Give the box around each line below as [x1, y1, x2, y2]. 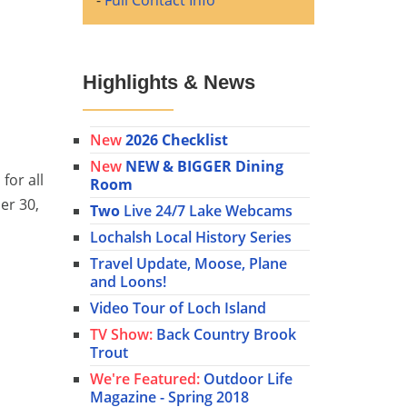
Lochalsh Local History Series [90, 227, 292, 248]
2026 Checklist [125, 130, 228, 151]
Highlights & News [83, 70, 255, 94]
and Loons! [90, 272, 166, 293]
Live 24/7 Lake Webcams [120, 201, 293, 222]
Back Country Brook [153, 324, 296, 345]
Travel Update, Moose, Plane [90, 253, 287, 274]
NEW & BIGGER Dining [125, 156, 283, 177]
